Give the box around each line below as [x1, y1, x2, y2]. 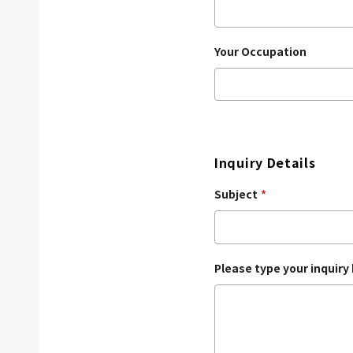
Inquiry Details [214, 153, 316, 173]
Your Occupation [214, 43, 307, 59]
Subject [214, 186, 258, 203]
